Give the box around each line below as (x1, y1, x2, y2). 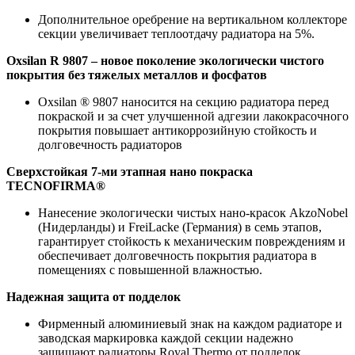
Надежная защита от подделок (6, 289, 181, 303)
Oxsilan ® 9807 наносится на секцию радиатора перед (38, 94, 329, 109)
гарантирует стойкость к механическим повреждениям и (38, 234, 345, 248)
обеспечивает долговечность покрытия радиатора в (38, 248, 317, 262)
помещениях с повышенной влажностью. (38, 262, 262, 277)
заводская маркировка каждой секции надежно (38, 330, 293, 345)
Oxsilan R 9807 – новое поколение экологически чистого (6, 53, 324, 67)
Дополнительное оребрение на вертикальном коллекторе (38, 12, 347, 26)
